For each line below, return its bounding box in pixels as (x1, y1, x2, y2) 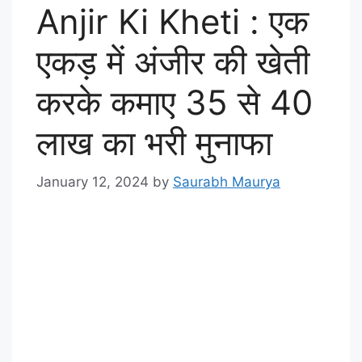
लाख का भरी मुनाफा (36, 121, 272, 163)
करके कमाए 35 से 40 (36, 81, 313, 123)
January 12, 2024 (36, 174, 149, 191)
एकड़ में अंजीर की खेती (36, 40, 309, 82)
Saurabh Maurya (173, 174, 280, 191)
